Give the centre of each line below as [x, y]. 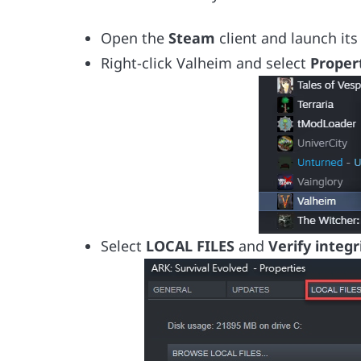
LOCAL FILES [193, 245]
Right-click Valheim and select [206, 62]
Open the [135, 37]
